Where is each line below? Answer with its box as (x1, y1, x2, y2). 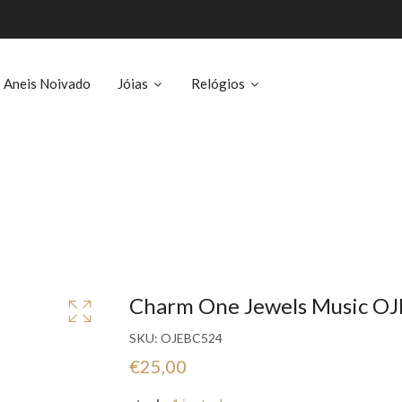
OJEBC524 (161, 330, 223, 345)
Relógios (191, 75, 248, 92)
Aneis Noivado (4, 75, 91, 92)
